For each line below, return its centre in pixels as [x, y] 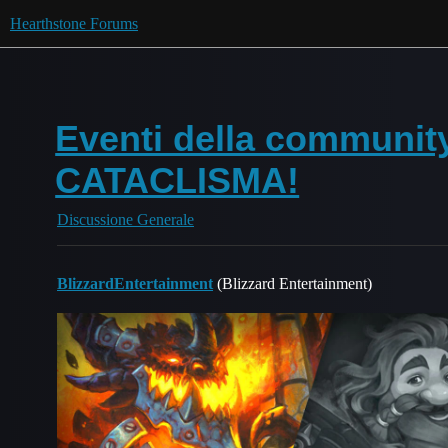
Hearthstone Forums [74, 23]
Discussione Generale [125, 219]
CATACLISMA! [177, 180]
